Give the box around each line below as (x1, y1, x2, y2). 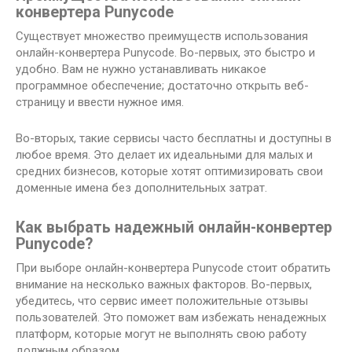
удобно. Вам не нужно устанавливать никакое (16, 62, 266, 77)
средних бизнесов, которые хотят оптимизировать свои (16, 164, 323, 179)
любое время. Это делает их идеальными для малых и (16, 148, 313, 163)
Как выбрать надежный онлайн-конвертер (16, 218, 332, 237)
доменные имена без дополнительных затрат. (16, 181, 267, 196)
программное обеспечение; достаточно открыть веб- (16, 79, 309, 93)
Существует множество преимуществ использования (16, 29, 308, 44)
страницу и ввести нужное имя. (16, 95, 184, 110)
